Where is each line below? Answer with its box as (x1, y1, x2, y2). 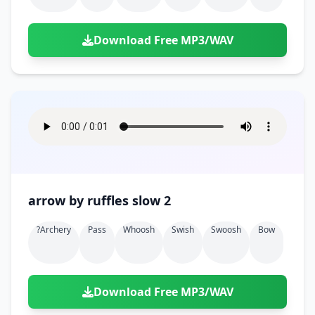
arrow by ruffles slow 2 (132, 192, 171, 209)
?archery (37, 224, 71, 236)
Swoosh (211, 224, 241, 236)
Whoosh (123, 224, 155, 236)
